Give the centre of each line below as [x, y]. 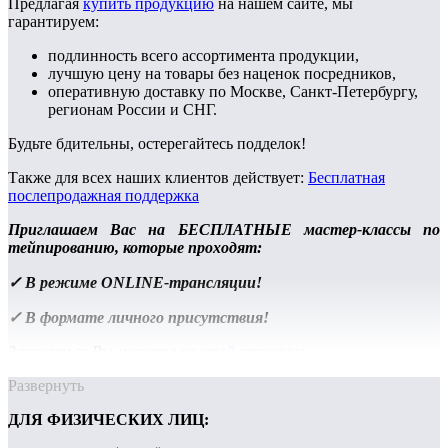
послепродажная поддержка [103, 196]
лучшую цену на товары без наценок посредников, [222, 74]
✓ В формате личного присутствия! [138, 318]
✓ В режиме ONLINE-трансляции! [135, 283]
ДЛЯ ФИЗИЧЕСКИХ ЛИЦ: [108, 420]
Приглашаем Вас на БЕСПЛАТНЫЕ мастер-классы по [224, 230]
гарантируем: [53, 22]
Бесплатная [346, 178]
